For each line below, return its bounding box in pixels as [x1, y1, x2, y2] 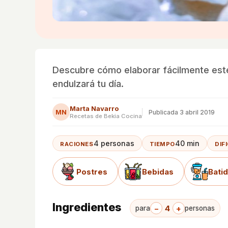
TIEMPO [149, 140, 176, 148]
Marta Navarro [70, 104, 119, 112]
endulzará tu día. [52, 78, 124, 89]
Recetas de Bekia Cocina [70, 112, 142, 120]
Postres [76, 166, 107, 177]
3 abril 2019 [180, 108, 215, 116]
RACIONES [60, 140, 94, 148]
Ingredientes [52, 200, 124, 214]
